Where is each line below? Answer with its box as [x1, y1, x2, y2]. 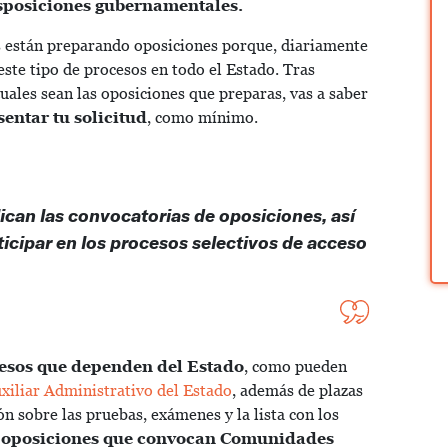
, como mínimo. [147, 108, 258, 128]
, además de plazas [232, 381, 363, 401]
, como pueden [244, 357, 347, 377]
